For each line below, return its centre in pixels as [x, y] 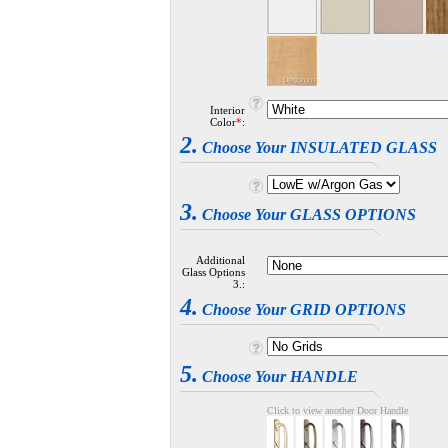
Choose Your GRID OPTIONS [302, 309]
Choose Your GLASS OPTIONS [307, 214]
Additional [220, 260]
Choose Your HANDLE [278, 376]
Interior [227, 110]
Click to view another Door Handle [337, 410]
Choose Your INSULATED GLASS [317, 147]
